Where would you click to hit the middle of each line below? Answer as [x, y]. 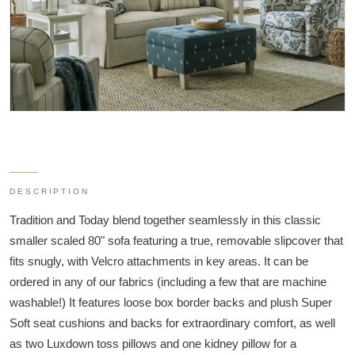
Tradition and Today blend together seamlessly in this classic [165, 220]
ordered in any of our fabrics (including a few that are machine [168, 282]
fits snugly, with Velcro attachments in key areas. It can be [159, 261]
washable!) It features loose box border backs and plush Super [171, 303]
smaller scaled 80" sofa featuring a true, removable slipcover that [176, 241]
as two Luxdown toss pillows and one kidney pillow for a [153, 344]
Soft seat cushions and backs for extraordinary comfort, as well [172, 323]
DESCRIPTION [50, 192]
